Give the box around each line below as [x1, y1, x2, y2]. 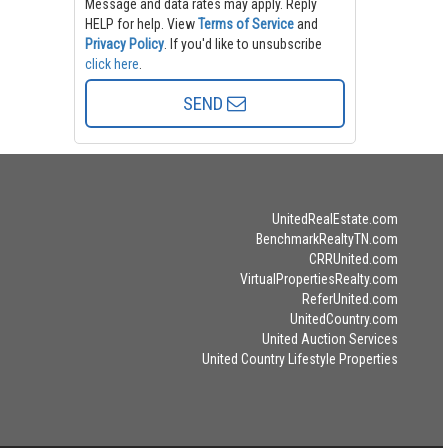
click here [84, 55, 139, 72]
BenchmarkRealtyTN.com [255, 230, 398, 247]
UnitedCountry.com [289, 310, 398, 327]
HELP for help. [84, 15, 167, 32]
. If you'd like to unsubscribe [169, 35, 322, 52]
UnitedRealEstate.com [271, 210, 398, 227]
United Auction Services [261, 330, 398, 347]
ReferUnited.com [301, 290, 398, 307]
